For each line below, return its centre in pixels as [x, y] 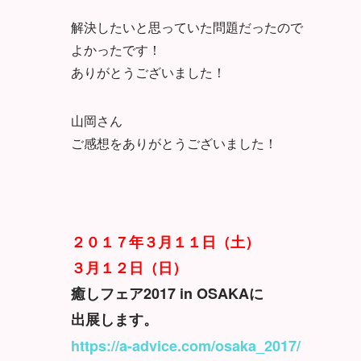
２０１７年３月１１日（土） [165, 241]
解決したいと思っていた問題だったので [187, 27]
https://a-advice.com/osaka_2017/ [186, 345]
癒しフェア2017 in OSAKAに [167, 293]
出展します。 [114, 319]
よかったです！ [116, 49]
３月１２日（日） [129, 267]
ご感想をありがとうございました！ [174, 143]
